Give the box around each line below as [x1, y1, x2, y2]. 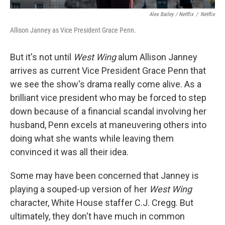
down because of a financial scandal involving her [10, 106, 206, 117]
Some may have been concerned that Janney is [10, 170, 199, 181]
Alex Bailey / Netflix [149, 11, 193, 18]
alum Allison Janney [116, 52, 197, 62]
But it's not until [10, 52, 73, 62]
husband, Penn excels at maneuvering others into [10, 120, 206, 130]
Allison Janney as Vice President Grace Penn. [10, 26, 136, 34]
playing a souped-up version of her [10, 184, 149, 194]
